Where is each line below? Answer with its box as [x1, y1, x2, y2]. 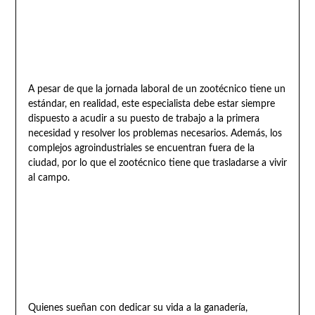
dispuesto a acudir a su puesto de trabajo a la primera [27, 113, 259, 124]
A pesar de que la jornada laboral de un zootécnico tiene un [27, 84, 285, 94]
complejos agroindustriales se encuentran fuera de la [27, 143, 255, 153]
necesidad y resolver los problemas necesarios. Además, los [27, 128, 282, 139]
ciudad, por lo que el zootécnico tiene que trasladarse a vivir [27, 157, 287, 168]
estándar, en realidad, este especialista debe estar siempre [27, 98, 275, 109]
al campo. [27, 172, 70, 183]
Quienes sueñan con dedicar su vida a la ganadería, [27, 302, 247, 313]
